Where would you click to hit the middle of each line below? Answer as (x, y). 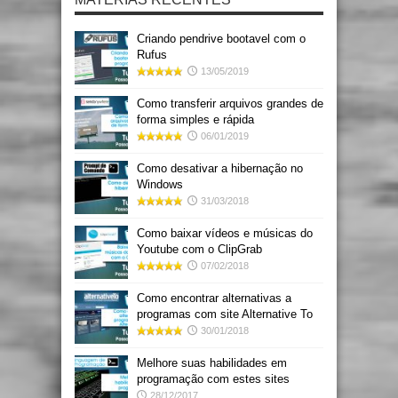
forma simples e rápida (195, 119)
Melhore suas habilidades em (212, 363)
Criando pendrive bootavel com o (221, 39)
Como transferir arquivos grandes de (230, 103)
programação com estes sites (213, 379)
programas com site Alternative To (225, 314)
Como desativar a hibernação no (220, 168)
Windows (160, 184)
